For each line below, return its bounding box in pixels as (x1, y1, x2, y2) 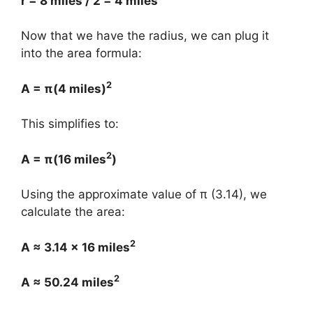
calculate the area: (21, 205, 125, 219)
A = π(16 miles (21, 152, 106, 166)
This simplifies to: (21, 117, 119, 131)
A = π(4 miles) (21, 81, 106, 96)
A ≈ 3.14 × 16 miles (21, 240, 130, 254)
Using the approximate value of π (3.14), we (21, 187, 267, 201)
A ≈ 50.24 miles (21, 275, 114, 289)
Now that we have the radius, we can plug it (21, 29, 269, 43)
